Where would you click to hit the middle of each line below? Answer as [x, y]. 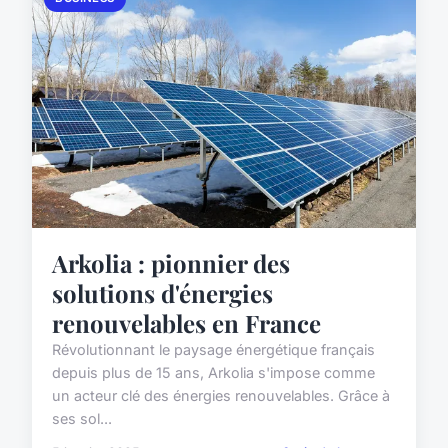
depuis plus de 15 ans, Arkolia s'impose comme [213, 372]
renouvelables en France [186, 322]
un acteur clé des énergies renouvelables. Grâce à [221, 395]
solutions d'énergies [162, 292]
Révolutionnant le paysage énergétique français [213, 349]
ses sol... [82, 418]
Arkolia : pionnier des [171, 262]
